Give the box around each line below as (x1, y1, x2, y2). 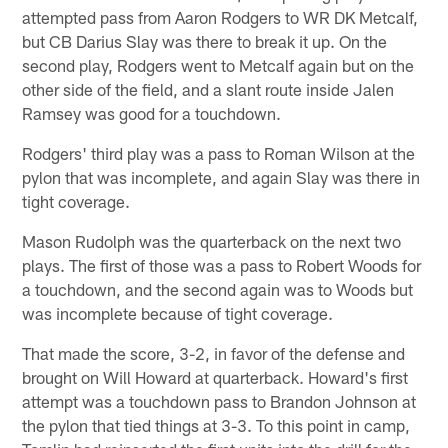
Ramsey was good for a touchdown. (22, 102, 282, 123)
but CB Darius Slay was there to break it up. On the (22, 30, 388, 51)
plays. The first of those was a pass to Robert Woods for (22, 254, 422, 275)
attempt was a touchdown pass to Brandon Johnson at (22, 390, 417, 411)
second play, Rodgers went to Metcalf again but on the (22, 54, 415, 75)
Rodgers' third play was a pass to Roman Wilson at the (22, 142, 416, 163)
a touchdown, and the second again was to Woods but (22, 278, 414, 299)
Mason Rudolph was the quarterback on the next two (22, 230, 402, 251)
